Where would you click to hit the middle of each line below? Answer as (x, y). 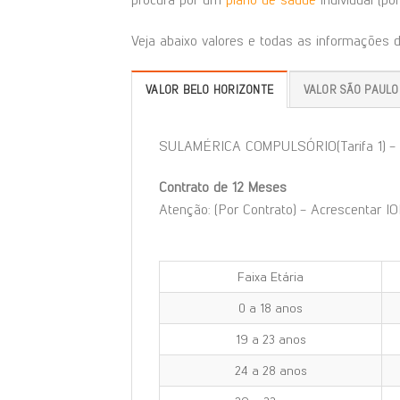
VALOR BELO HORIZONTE (210, 89)
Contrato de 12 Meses (223, 187)
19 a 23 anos (271, 340)
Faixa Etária (271, 277)
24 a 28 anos (271, 371)
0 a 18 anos (271, 308)
